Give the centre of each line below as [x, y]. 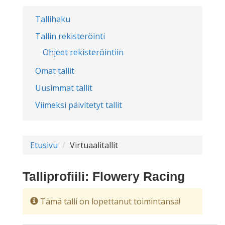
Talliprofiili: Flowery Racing [104, 176]
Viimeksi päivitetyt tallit [79, 105]
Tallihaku [53, 19]
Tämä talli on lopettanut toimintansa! [109, 201]
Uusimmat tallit [64, 88]
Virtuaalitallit [94, 145]
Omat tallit [55, 71]
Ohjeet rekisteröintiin [83, 52]
